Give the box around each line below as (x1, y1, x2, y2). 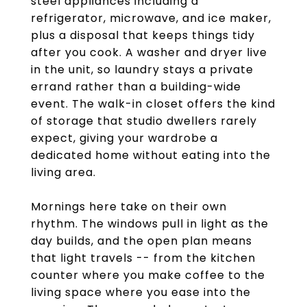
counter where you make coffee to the (31, 267, 265, 283)
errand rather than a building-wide (31, 79, 241, 95)
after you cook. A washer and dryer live (31, 45, 267, 60)
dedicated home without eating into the (31, 147, 271, 163)
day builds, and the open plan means (31, 233, 252, 249)
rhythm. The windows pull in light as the (31, 216, 269, 232)
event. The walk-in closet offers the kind (31, 96, 275, 112)
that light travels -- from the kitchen (31, 250, 256, 266)
